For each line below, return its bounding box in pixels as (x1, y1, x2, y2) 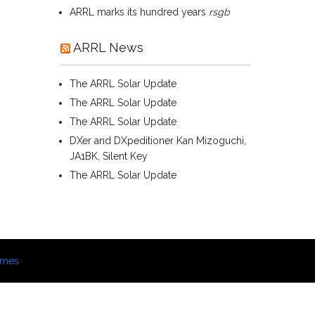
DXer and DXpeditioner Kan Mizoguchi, (70, 135, 246, 146)
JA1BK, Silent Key (70, 150, 148, 162)
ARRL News (73, 40, 143, 55)
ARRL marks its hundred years (70, 6, 206, 18)
